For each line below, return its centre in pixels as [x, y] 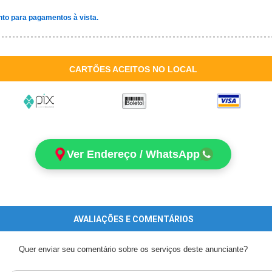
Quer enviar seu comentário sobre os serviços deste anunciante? [133, 249]
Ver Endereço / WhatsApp [133, 154]
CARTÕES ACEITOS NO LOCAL [133, 69]
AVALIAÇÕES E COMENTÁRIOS [133, 219]
